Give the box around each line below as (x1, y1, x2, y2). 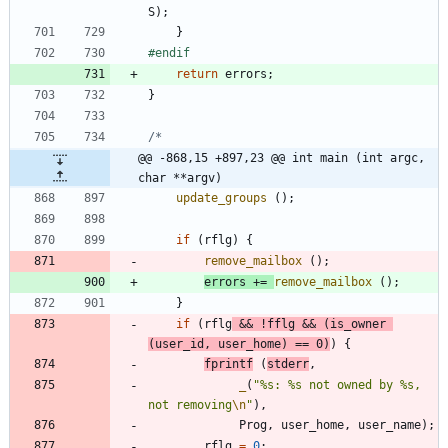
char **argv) (138, 170, 222, 185)
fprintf (204, 356, 253, 371)
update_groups (176, 190, 267, 205)
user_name (358, 417, 421, 432)
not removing (148, 397, 232, 412)
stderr (267, 356, 309, 371)
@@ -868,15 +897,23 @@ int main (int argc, (138, 150, 425, 165)
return (176, 66, 218, 81)
